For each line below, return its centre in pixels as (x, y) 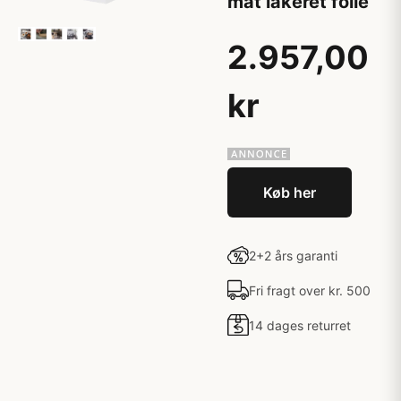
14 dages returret (300, 325)
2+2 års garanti (293, 255)
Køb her (290, 192)
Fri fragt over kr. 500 (310, 290)
